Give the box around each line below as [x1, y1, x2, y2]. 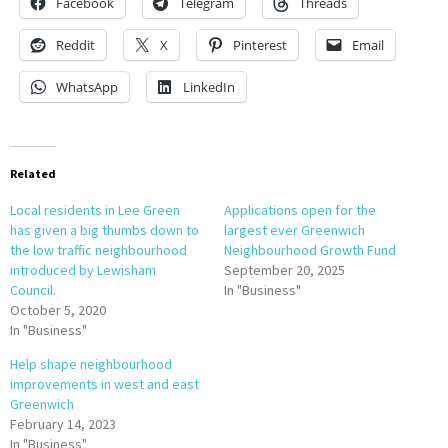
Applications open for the [224, 200, 376, 219]
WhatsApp [56, 77, 118, 96]
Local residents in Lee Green [10, 200, 180, 219]
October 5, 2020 [10, 300, 106, 319]
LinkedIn [183, 77, 235, 96]
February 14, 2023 [10, 414, 116, 433]
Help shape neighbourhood [10, 354, 172, 373]
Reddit [56, 35, 95, 54]
